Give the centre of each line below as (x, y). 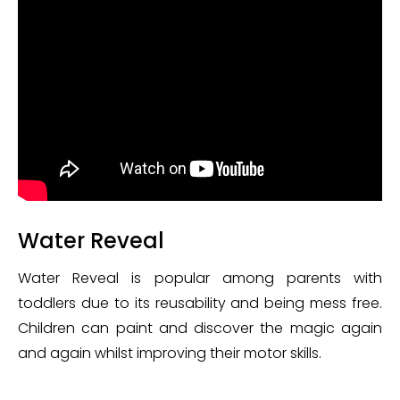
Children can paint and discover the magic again (200, 328)
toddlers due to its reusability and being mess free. (200, 303)
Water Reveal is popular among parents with (200, 278)
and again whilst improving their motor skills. (170, 353)
